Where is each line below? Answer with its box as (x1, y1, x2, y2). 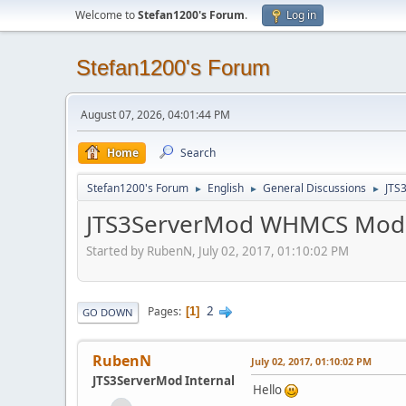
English (208, 180, 244, 196)
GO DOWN (82, 304, 133, 319)
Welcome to (75, 7, 138, 23)
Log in (286, 7, 316, 23)
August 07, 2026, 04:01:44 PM (81, 107, 230, 122)
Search (180, 145, 216, 160)
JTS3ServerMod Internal (92, 372, 235, 389)
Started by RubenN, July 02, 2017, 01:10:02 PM (86, 242, 349, 259)
